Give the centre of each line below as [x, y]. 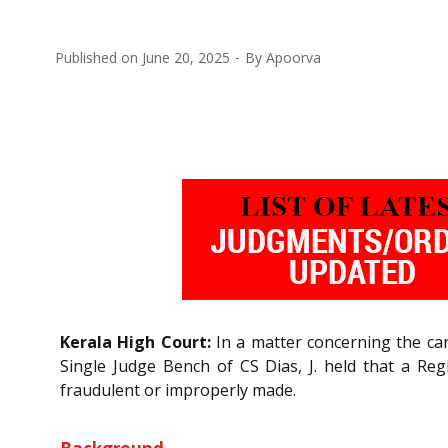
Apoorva [293, 57]
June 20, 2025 [186, 57]
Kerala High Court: [135, 341]
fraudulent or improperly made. [178, 389]
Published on [98, 57]
